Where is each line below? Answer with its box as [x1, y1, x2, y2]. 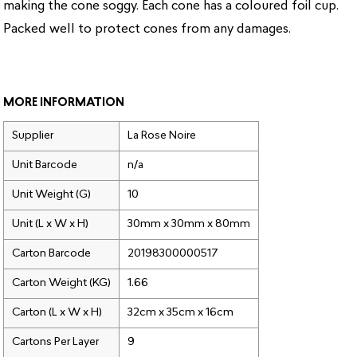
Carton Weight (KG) [12, 277, 112, 290]
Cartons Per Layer [12, 336, 100, 349]
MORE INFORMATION [3, 97, 125, 110]
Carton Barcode [12, 248, 92, 261]
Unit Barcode [12, 159, 78, 172]
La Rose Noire [127, 130, 197, 143]
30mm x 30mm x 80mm [127, 218, 251, 231]
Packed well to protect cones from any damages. [3, 23, 298, 37]
